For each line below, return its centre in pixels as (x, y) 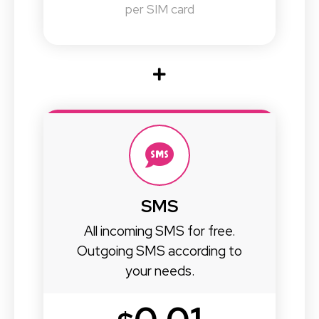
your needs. (159, 271)
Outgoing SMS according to (159, 251)
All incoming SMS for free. (159, 231)
